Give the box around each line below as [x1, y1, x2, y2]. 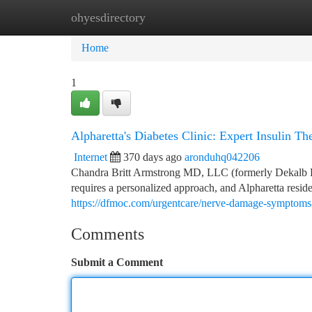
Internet [74, 151, 107, 163]
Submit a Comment [71, 256, 163, 268]
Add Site [240, 11, 279, 23]
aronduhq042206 [185, 151, 260, 163]
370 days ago [123, 151, 182, 163]
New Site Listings [140, 11, 219, 23]
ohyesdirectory [71, 10, 146, 24]
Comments [71, 225, 144, 243]
